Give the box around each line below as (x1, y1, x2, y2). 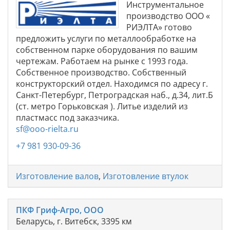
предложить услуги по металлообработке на (16, 32, 196, 44)
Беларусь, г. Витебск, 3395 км (16, 215, 132, 227)
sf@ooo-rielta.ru (16, 123, 79, 135)
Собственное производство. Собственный (16, 66, 186, 78)
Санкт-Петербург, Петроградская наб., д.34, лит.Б (16, 89, 213, 101)
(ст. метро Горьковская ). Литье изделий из (16, 100, 188, 112)
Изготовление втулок (103, 170, 188, 182)
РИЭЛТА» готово (126, 21, 192, 33)
